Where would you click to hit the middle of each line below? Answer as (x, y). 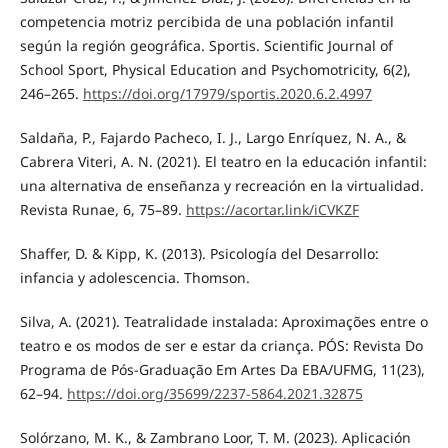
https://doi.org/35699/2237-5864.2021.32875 (214, 393)
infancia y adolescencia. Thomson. (134, 277)
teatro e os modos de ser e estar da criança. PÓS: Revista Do (221, 345)
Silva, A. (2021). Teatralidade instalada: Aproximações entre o (223, 321)
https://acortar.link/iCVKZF (272, 209)
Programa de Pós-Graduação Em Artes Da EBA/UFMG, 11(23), (222, 369)
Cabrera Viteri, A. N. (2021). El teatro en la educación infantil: (223, 161)
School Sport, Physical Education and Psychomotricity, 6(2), (215, 69)
